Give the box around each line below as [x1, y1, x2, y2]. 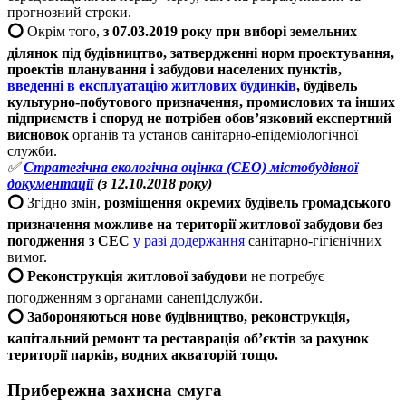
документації [7, 176, 93, 192]
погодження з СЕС [7, 233, 130, 249]
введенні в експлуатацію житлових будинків [7, 78, 296, 94]
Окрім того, [27, 24, 103, 40]
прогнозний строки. [7, 5, 131, 21]
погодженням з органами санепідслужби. [7, 290, 263, 306]
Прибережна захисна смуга [7, 380, 222, 400]
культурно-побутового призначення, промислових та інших [7, 94, 395, 111]
